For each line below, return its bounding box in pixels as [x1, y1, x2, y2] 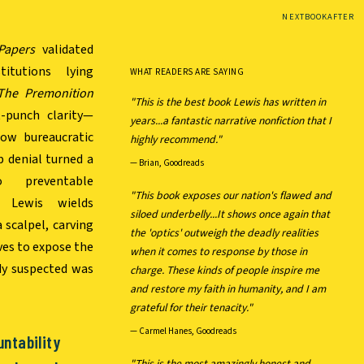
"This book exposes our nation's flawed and [129, 188, 331, 204]
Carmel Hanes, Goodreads [138, 325, 236, 338]
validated [34, 41, 93, 58]
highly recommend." [129, 132, 222, 147]
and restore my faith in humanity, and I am [129, 281, 326, 297]
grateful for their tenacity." [129, 300, 253, 316]
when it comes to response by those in [129, 244, 307, 260]
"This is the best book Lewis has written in [129, 94, 326, 110]
